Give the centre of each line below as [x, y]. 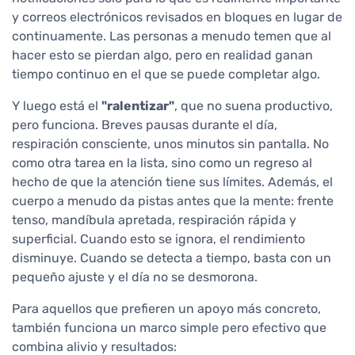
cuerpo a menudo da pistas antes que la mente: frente [173, 201]
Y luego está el [57, 106]
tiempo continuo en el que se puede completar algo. [166, 74]
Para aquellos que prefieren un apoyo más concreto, [166, 309]
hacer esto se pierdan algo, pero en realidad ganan [162, 55]
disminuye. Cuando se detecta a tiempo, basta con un [172, 258]
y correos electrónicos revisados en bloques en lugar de [177, 17]
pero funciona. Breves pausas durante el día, [145, 125]
